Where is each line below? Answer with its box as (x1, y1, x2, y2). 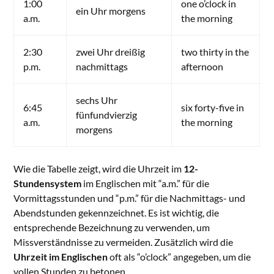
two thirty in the (181, 45, 250, 57)
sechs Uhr (76, 94, 118, 106)
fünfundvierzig (76, 108, 138, 120)
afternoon (181, 60, 224, 72)
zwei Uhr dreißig (76, 45, 146, 57)
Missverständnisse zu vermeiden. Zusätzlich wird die (13, 235, 234, 248)
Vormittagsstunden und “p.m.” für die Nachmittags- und (13, 191, 246, 204)
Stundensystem (13, 177, 82, 189)
